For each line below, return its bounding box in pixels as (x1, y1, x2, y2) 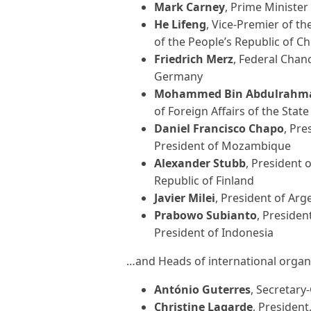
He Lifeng (154, 17, 206, 32)
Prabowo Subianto (154, 208, 257, 223)
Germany (154, 69, 203, 84)
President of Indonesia (154, 225, 274, 240)
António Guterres (154, 282, 251, 297)
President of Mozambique (154, 138, 291, 153)
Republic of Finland (154, 173, 254, 188)
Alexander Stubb (154, 155, 246, 171)
